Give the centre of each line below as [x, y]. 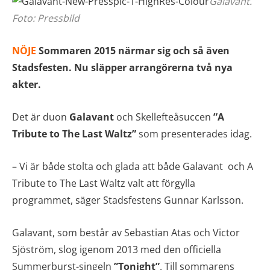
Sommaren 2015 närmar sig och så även [134, 50]
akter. [27, 84]
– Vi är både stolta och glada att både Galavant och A [133, 166]
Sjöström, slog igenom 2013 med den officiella [117, 249]
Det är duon [41, 117]
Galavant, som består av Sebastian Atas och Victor [126, 232]
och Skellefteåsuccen [164, 117]
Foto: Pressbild [46, 18]
